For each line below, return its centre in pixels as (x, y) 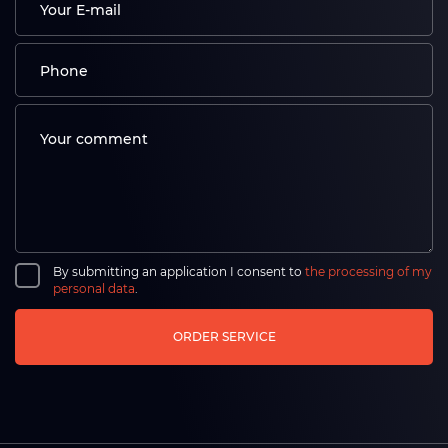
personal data (94, 288)
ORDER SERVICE (224, 336)
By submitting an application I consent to (179, 271)
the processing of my (368, 271)
